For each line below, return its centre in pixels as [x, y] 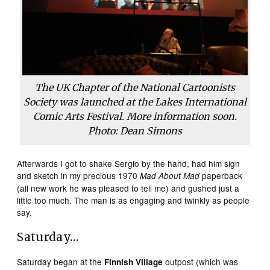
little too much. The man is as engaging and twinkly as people [133, 200]
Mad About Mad [170, 175]
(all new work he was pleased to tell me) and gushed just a [128, 188]
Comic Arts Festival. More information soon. [135, 116]
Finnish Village [134, 262]
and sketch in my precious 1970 [79, 175]
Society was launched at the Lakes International [135, 102]
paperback [221, 175]
